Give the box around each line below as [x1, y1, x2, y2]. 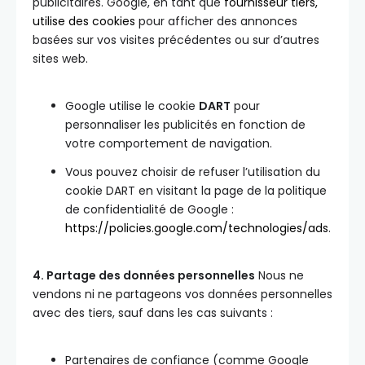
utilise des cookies [33, 13, 135, 29]
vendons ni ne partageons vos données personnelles [33, 286, 332, 302]
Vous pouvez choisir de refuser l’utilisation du [65, 164, 320, 180]
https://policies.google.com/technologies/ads [65, 220, 328, 236]
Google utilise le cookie [65, 98, 199, 114]
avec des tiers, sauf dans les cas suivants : [33, 305, 273, 321]
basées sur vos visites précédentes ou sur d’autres [33, 32, 319, 48]
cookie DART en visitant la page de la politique [65, 182, 327, 199]
